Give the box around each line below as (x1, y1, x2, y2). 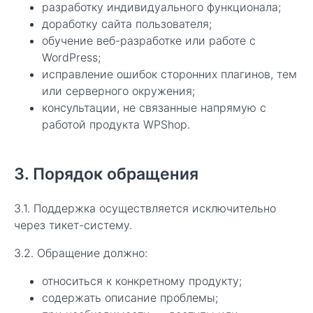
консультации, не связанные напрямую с (42, 101, 266, 115)
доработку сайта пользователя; (42, 17, 212, 31)
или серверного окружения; (42, 84, 195, 98)
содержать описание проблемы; (42, 291, 218, 305)
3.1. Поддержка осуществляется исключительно (14, 201, 276, 215)
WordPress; (42, 50, 101, 64)
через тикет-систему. (14, 218, 132, 232)
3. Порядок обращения (14, 164, 198, 184)
